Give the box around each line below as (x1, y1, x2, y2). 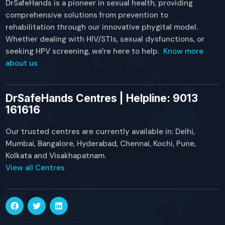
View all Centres (6, 163, 65, 173)
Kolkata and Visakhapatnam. (6, 151, 106, 161)
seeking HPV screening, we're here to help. (6, 46, 164, 56)
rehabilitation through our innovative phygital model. (6, 22, 198, 32)
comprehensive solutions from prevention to (6, 10, 169, 20)
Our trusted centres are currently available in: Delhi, (6, 127, 195, 137)
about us (6, 58, 38, 68)
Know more (163, 46, 204, 56)
